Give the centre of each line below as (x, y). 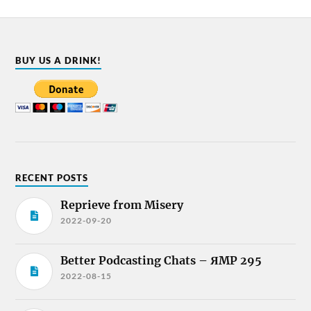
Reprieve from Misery (122, 205)
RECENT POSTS (52, 178)
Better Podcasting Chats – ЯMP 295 (161, 261)
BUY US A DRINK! (59, 61)
